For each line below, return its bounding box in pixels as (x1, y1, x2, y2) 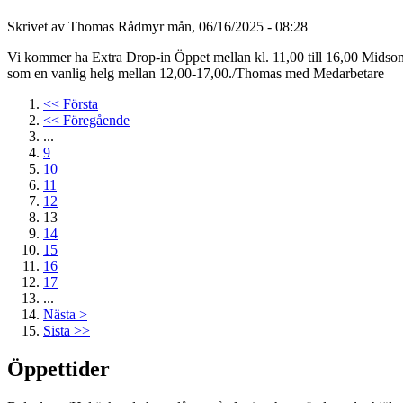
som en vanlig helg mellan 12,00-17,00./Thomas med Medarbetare (7, 66, 384, 82)
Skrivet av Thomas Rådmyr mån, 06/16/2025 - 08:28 (7, 19, 308, 35)
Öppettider (7, 357, 110, 381)
